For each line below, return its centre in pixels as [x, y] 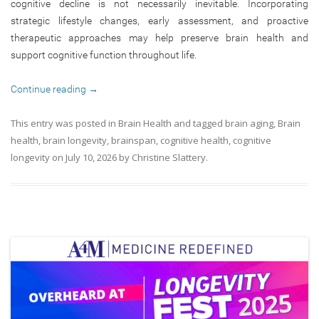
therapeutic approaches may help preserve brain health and [159, 37]
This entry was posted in [64, 123]
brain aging [249, 123]
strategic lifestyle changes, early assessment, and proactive [159, 20]
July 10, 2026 [91, 157]
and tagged [198, 123]
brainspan [134, 140]
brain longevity [75, 140]
